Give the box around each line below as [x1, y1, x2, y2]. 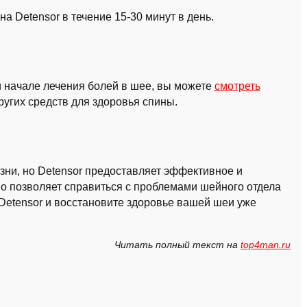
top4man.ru [241, 240, 291, 250]
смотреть [214, 80, 260, 92]
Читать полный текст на [114, 240, 241, 250]
